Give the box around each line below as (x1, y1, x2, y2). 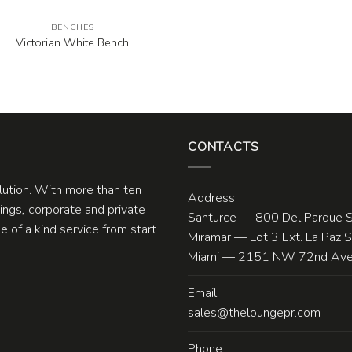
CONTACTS (188, 138, 259, 156)
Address (188, 189, 235, 207)
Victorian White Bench (16, 34, 130, 50)
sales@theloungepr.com (188, 304, 321, 321)
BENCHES (50, 21, 94, 34)
